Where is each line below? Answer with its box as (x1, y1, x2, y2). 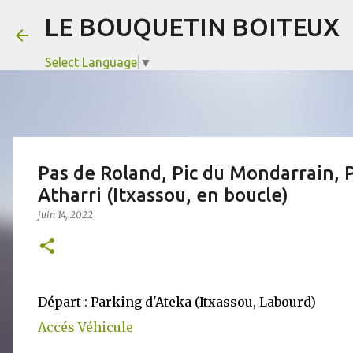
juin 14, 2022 (38, 209, 93, 221)
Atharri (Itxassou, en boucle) (38, 184, 288, 206)
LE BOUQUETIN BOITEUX (44, 13, 340, 41)
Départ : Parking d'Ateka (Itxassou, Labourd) (38, 294, 316, 310)
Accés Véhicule (38, 319, 133, 335)
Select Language (45, 55, 137, 70)
